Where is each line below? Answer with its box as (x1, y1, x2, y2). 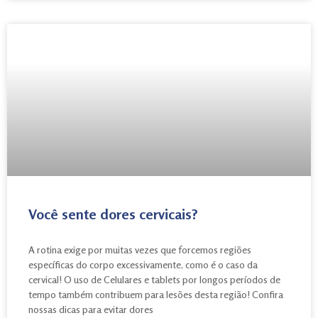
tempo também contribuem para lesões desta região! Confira (28, 287, 283, 300)
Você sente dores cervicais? (28, 204, 198, 223)
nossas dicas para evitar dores (28, 302, 153, 315)
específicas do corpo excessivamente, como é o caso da (28, 258, 258, 270)
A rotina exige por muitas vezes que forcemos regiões (28, 243, 251, 256)
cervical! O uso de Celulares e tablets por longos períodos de (28, 273, 280, 285)
